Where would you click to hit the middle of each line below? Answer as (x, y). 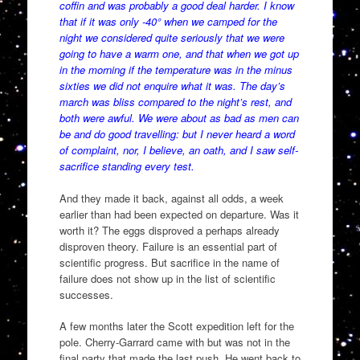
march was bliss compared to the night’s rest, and (175, 102)
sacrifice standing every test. (127, 166)
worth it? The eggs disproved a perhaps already (169, 230)
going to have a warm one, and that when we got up (179, 54)
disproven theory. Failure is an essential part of (168, 246)
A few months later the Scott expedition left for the (176, 326)
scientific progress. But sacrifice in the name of (169, 262)
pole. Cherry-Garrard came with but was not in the (174, 342)
